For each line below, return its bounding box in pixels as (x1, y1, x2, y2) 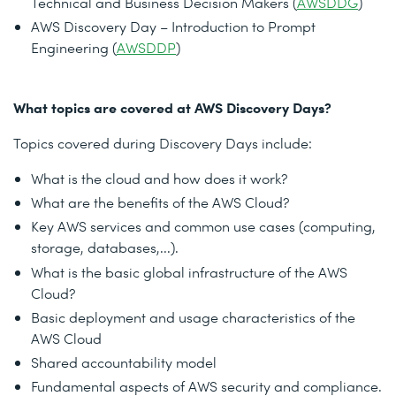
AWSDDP (117, 37, 176, 57)
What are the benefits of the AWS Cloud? (31, 193, 289, 212)
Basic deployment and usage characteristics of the (31, 307, 355, 326)
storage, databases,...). (31, 238, 179, 257)
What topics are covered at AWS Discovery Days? (13, 96, 331, 117)
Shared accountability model (31, 352, 217, 371)
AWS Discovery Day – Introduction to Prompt (31, 16, 316, 35)
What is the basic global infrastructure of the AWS (31, 262, 347, 281)
